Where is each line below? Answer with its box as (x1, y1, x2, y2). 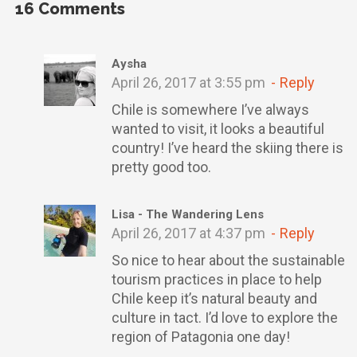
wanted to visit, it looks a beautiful (112, 120, 324, 137)
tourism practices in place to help (112, 271, 322, 288)
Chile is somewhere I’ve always (112, 101, 309, 118)
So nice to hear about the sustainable (112, 252, 345, 269)
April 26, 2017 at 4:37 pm (112, 225, 269, 241)
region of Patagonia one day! (112, 328, 290, 345)
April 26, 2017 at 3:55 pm (112, 74, 269, 91)
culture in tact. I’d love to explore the (112, 309, 338, 326)
